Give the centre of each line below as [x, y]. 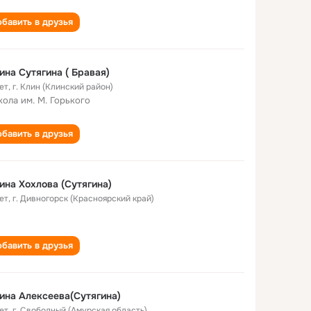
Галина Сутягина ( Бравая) [87, 72]
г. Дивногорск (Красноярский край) [83, 199]
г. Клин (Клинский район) [63, 87]
